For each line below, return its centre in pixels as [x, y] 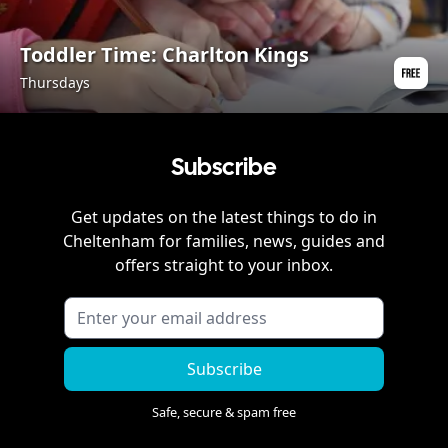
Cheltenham [109, 240]
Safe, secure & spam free [224, 411]
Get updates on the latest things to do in [224, 216]
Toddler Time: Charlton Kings [164, 54]
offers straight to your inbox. [224, 264]
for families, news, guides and [270, 240]
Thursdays [55, 82]
